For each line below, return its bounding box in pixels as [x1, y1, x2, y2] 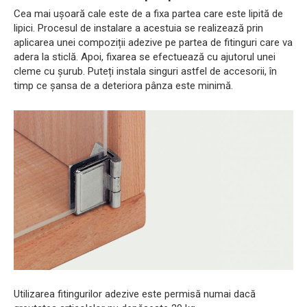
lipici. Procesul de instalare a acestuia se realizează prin [14, 21, 263, 34]
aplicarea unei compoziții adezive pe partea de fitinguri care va [14, 36, 293, 49]
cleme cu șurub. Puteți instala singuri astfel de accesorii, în [14, 64, 277, 77]
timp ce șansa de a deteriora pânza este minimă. [14, 79, 233, 92]
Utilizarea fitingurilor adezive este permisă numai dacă [14, 287, 256, 300]
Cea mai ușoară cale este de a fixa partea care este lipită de [14, 7, 283, 20]
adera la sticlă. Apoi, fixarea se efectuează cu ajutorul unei [14, 50, 275, 63]
